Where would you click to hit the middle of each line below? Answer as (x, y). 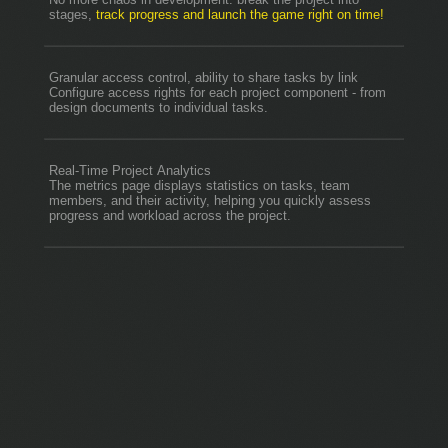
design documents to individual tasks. (158, 107)
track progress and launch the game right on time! (240, 14)
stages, (72, 14)
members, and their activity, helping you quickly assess (210, 200)
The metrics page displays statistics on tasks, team (199, 185)
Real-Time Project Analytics (130, 170)
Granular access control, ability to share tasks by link (203, 77)
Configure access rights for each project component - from (217, 92)
